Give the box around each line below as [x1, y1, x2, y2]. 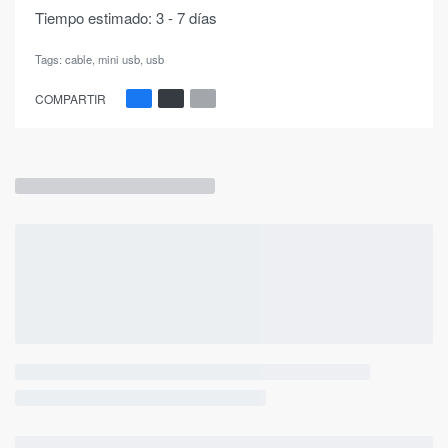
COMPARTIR [35, 89, 106, 107]
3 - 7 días [156, 7, 217, 29]
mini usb [98, 51, 140, 68]
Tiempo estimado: [35, 7, 152, 29]
